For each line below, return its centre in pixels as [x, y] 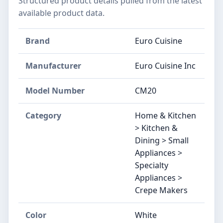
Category [43, 115]
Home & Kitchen [166, 115]
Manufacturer [53, 65]
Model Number [55, 90]
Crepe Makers [161, 190]
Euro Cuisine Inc [165, 65]
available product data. [61, 13]
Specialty [152, 165]
